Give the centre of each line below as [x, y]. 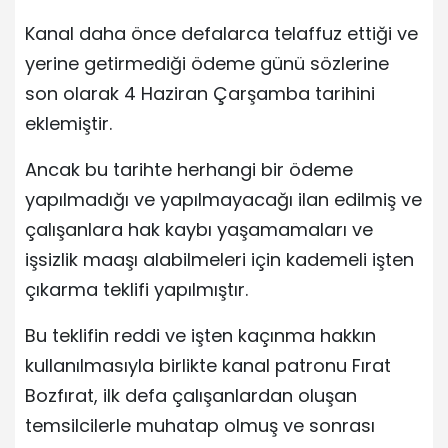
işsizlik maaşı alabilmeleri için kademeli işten [219, 259]
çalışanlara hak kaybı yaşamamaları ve [199, 229]
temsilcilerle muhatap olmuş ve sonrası [200, 425]
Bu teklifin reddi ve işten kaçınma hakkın [200, 335]
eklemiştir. [68, 123]
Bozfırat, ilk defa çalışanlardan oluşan [191, 395]
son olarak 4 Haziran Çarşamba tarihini [200, 93]
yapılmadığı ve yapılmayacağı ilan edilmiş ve [223, 199]
